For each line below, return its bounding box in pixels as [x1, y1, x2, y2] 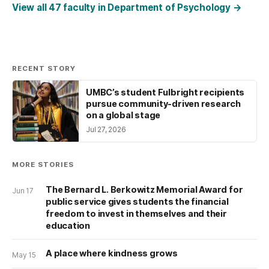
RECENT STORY [12, 64, 76, 73]
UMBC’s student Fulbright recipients [86, 87, 245, 98]
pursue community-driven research [86, 98, 241, 109]
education [46, 220, 92, 231]
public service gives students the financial [46, 196, 229, 207]
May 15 [12, 250, 36, 259]
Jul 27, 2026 [86, 125, 126, 134]
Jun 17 [12, 186, 34, 196]
